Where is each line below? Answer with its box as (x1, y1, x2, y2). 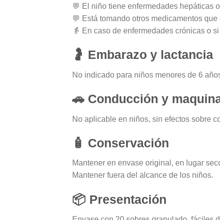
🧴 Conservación (72, 136, 169, 150)
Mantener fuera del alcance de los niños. (72, 171, 213, 180)
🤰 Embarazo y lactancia (72, 48, 213, 62)
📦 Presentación (72, 192, 166, 206)
